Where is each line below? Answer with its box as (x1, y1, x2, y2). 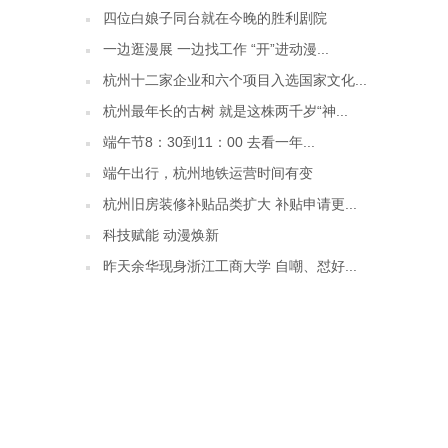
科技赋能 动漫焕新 (103, 227, 219, 243)
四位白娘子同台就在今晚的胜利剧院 (103, 10, 327, 26)
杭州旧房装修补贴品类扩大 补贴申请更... (103, 196, 357, 212)
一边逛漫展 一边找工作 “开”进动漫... (103, 41, 329, 57)
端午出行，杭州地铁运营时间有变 (103, 165, 313, 181)
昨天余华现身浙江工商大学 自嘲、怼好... (103, 258, 357, 274)
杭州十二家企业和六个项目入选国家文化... (103, 72, 367, 88)
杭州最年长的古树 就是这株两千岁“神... (103, 103, 348, 119)
